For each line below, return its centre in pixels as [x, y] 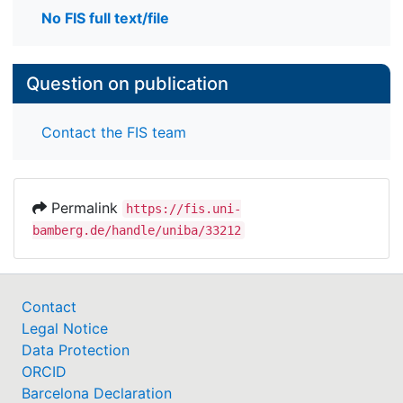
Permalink [85, 207]
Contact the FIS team [114, 132]
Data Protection [76, 349]
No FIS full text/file [105, 18]
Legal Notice [65, 328]
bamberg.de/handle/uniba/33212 [137, 230]
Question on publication [127, 84]
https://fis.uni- [184, 208]
